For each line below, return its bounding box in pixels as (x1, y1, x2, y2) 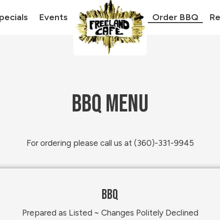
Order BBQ (152, 12, 198, 23)
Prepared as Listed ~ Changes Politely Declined (22, 207, 198, 218)
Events (39, 12, 68, 23)
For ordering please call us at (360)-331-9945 (26, 138, 194, 148)
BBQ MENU (72, 89, 148, 119)
